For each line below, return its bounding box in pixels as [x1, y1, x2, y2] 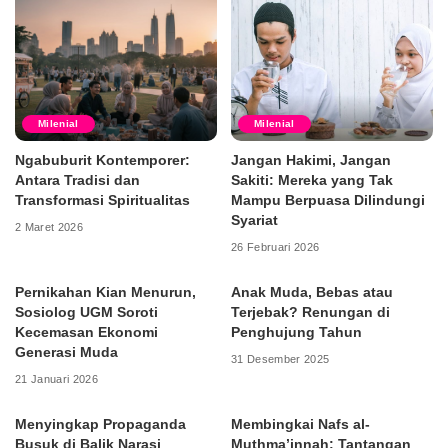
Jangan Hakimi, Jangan [231, 153, 391, 169]
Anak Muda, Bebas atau [231, 285, 393, 301]
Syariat [231, 213, 278, 229]
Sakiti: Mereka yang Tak [231, 173, 393, 189]
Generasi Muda [15, 345, 118, 361]
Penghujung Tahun [231, 325, 362, 341]
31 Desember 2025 [231, 352, 330, 365]
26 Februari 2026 [231, 240, 320, 253]
